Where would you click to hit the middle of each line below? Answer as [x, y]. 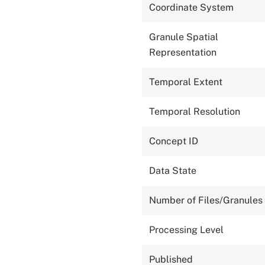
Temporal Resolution [195, 112]
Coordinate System [191, 8]
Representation [183, 53]
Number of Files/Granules [206, 201]
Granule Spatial [184, 37]
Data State [173, 171]
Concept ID [174, 141]
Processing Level [186, 230]
